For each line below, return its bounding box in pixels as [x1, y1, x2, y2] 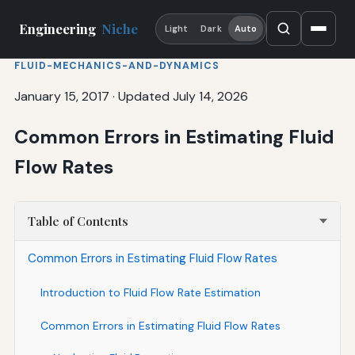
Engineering [19, 20, 99, 38]
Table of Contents [27, 212, 128, 229]
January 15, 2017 [13, 87, 109, 105]
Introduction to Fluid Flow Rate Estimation [40, 284, 261, 300]
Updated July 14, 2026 [117, 87, 248, 105]
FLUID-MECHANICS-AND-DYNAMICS [13, 59, 219, 72]
